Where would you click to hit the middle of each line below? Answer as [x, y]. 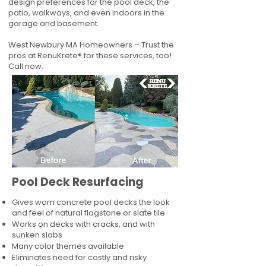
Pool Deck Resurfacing [79, 182]
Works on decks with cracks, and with [83, 224]
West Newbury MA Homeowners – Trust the [91, 45]
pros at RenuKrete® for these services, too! [90, 56]
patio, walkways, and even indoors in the [86, 13]
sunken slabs [37, 235]
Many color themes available [68, 246]
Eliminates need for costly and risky [79, 257]
